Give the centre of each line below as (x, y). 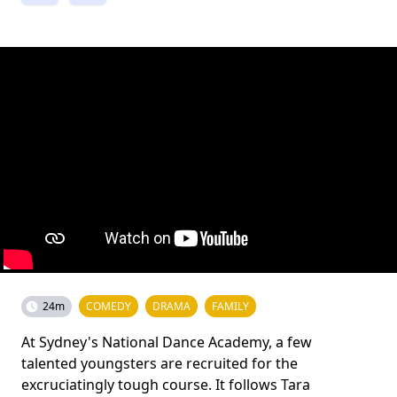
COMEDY (109, 306)
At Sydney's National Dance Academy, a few (167, 342)
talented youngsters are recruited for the (160, 363)
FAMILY (230, 306)
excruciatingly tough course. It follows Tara (166, 385)
